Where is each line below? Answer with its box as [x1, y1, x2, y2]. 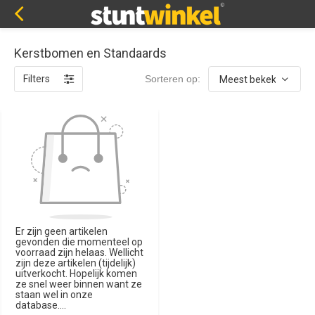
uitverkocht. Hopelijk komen [15, 267, 137, 279]
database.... [15, 299, 66, 311]
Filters [23, 73, 50, 84]
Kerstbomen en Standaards [14, 46, 167, 60]
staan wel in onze [15, 288, 93, 300]
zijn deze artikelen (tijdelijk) [15, 257, 136, 269]
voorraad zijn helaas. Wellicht [15, 246, 143, 258]
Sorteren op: [145, 73, 200, 84]
